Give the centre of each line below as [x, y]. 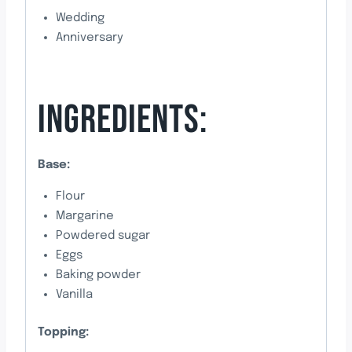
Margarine [84, 216]
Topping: [63, 332]
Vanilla [74, 295]
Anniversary [89, 37]
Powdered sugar [103, 236]
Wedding [80, 18]
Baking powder [98, 275]
